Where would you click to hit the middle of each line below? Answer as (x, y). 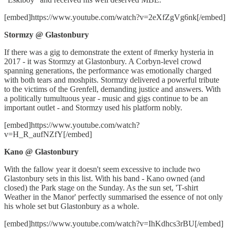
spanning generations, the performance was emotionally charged (108, 71)
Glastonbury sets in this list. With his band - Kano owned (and (104, 179)
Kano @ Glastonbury (41, 152)
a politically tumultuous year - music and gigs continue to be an (106, 99)
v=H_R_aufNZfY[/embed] (48, 135)
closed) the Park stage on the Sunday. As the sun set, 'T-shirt (101, 188)
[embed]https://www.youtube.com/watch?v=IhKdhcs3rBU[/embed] (114, 224)
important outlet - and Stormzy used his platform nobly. (94, 108)
